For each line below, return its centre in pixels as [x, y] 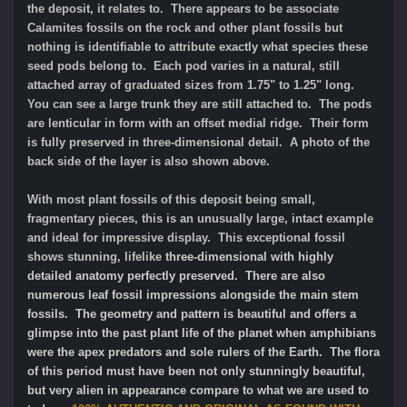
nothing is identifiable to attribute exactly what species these [198, 46]
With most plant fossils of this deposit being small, [171, 199]
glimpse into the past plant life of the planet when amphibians [202, 333]
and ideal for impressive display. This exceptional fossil [186, 237]
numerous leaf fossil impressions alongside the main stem [193, 294]
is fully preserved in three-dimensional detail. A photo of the [199, 142]
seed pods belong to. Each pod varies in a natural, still [184, 65]
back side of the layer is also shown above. [149, 161]
